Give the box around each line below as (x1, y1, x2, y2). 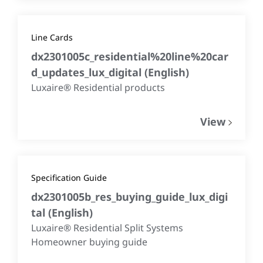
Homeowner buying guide (31, 235, 147, 248)
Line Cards (31, 31, 73, 43)
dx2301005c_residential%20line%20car (31, 49, 228, 63)
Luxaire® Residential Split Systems (31, 221, 183, 234)
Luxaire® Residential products (31, 80, 165, 94)
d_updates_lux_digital (31, 65, 144, 79)
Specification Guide (31, 171, 107, 183)
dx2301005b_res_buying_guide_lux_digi (31, 189, 228, 204)
